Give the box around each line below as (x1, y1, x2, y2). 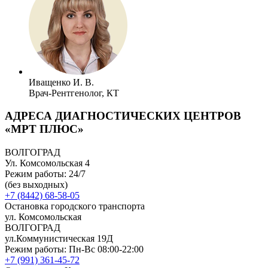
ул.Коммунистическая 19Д (5, 233, 113, 243)
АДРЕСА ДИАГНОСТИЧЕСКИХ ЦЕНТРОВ (5, 109, 241, 123)
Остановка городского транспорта (5, 200, 145, 211)
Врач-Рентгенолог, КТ (29, 87, 119, 98)
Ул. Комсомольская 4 (5, 157, 90, 168)
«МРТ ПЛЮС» (5, 123, 84, 136)
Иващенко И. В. (29, 77, 94, 87)
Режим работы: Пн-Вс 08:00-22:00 (5, 243, 144, 254)
